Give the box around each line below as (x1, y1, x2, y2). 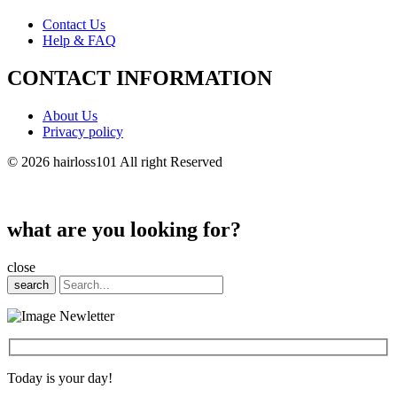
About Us (43, 108, 97, 124)
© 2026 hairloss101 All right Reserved (7, 154, 222, 170)
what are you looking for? (7, 218, 241, 242)
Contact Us (43, 17, 105, 33)
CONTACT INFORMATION (7, 66, 272, 90)
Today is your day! (7, 370, 113, 385)
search (14, 278, 49, 292)
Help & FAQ (43, 33, 116, 49)
